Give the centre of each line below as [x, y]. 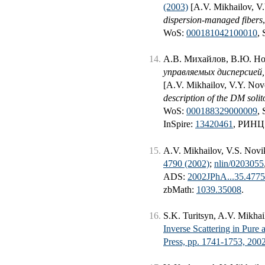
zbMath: [180, 189]
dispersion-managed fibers [213, 20]
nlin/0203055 [239, 163]
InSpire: [179, 124]
